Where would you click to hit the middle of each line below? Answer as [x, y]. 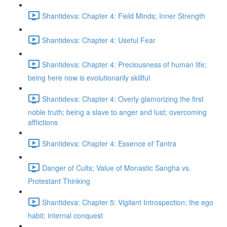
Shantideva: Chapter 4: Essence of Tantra [109, 143]
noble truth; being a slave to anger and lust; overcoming [117, 112]
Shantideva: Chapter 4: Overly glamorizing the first [123, 99]
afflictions [43, 122]
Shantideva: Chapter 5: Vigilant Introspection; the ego [128, 202]
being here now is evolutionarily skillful [89, 78]
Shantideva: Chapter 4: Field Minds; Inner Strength [124, 15]
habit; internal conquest [65, 215]
